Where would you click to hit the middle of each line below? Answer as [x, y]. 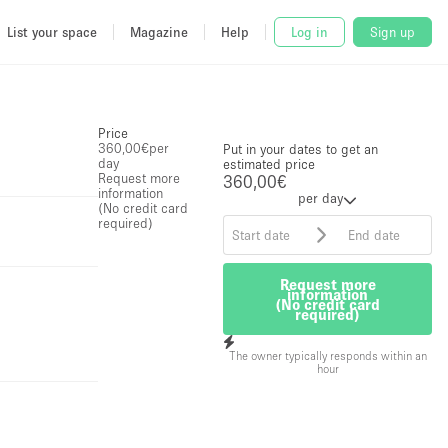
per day [321, 198]
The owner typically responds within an [327, 355]
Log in [309, 32]
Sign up [392, 32]
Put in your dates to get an [301, 149]
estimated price [269, 164]
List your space [52, 31]
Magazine [159, 31]
